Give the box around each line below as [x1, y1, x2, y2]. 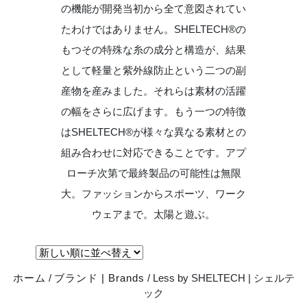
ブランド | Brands [53, 272, 145, 284]
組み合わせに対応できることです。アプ [61, 147, 246, 159]
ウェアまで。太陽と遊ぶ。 [92, 208, 215, 221]
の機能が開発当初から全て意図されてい [61, 3, 246, 15]
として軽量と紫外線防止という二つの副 [61, 64, 246, 77]
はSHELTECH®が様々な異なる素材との [61, 126, 246, 138]
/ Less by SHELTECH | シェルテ [144, 272, 295, 284]
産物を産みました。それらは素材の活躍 [61, 85, 246, 97]
